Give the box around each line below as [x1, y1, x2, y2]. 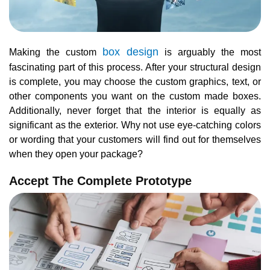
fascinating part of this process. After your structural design [9, 61, 261, 72]
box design [102, 45, 159, 58]
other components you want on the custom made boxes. [9, 90, 261, 101]
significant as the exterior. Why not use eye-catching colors [9, 119, 261, 130]
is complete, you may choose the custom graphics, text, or [9, 76, 261, 87]
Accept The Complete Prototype [9, 174, 192, 187]
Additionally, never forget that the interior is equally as [9, 105, 261, 116]
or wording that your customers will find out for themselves [9, 134, 261, 145]
